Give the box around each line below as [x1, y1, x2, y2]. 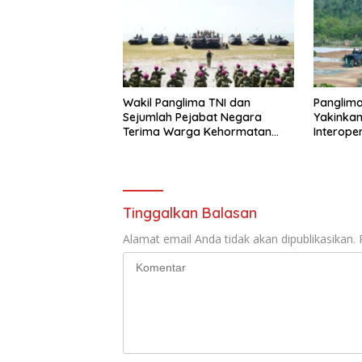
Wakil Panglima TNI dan [123, 95, 250, 111]
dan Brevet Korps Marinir [123, 139, 259, 154]
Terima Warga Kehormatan [123, 124, 271, 140]
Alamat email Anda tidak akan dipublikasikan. [123, 231, 356, 247]
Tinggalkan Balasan [123, 204, 257, 223]
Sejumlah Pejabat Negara [123, 110, 262, 125]
